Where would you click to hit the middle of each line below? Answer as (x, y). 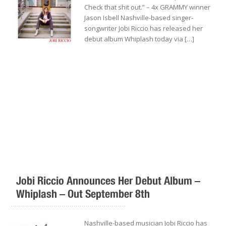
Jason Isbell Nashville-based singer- (139, 18)
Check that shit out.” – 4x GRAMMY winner (148, 7)
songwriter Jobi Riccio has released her (144, 29)
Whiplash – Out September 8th (83, 193)
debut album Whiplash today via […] (139, 39)
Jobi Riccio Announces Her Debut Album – (108, 180)
